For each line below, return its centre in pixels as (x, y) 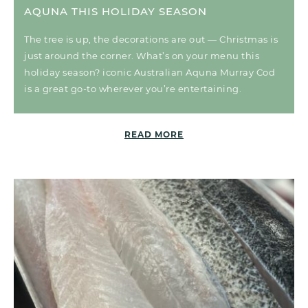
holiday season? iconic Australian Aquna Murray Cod (150, 72)
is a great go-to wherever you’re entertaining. (133, 88)
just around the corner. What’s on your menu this (142, 55)
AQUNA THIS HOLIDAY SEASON (115, 11)
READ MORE (154, 134)
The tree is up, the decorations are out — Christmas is (151, 39)
